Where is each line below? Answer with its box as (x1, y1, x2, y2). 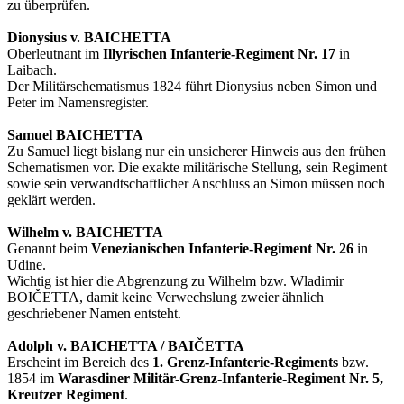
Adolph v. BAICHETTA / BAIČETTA (7, 338, 244, 354)
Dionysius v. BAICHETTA (7, 30, 171, 46)
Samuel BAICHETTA (7, 127, 143, 143)
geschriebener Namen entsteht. (7, 306, 181, 322)
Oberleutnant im (7, 46, 103, 62)
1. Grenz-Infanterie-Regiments (152, 354, 338, 371)
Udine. (7, 257, 46, 273)
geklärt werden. (7, 192, 96, 208)
